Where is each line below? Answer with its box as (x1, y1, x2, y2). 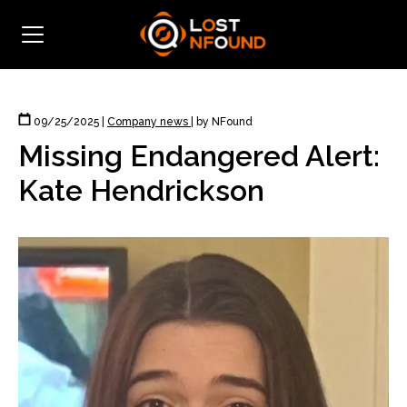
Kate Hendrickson (18, 174, 264, 207)
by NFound (194, 115, 253, 128)
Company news (107, 115, 191, 128)
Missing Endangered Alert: (18, 139, 380, 173)
